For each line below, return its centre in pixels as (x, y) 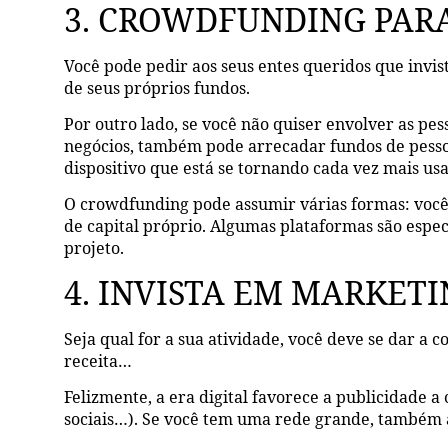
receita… (98, 360)
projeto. (94, 248)
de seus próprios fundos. (157, 87)
